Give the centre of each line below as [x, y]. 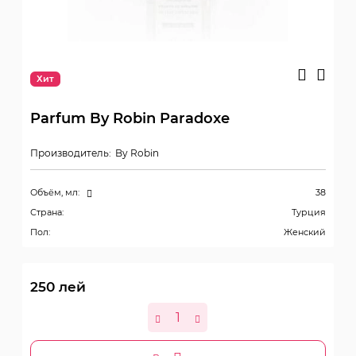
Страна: [47, 213]
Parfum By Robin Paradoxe [130, 118]
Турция [308, 213]
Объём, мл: [55, 193]
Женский [304, 232]
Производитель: [71, 153]
